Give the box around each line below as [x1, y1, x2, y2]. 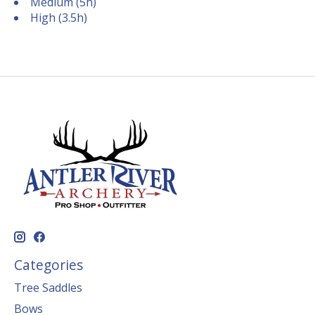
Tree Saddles [14, 280, 82, 295]
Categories [14, 255, 83, 275]
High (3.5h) [30, 10, 87, 26]
